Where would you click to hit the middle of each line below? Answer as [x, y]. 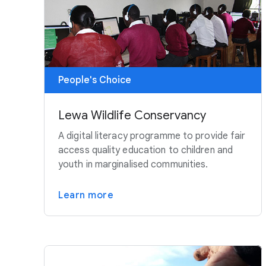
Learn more [86, 196]
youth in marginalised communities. [133, 165]
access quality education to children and [146, 151]
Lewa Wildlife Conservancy [132, 116]
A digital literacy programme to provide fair [152, 136]
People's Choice [95, 80]
